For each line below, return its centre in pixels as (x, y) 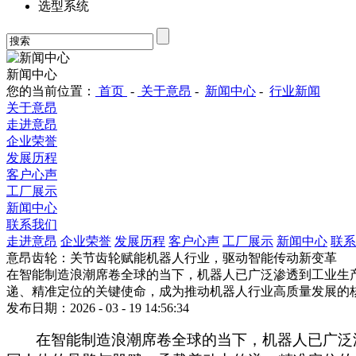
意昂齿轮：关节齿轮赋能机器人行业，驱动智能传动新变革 (172, 257)
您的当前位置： (51, 91)
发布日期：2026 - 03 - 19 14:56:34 (98, 308)
